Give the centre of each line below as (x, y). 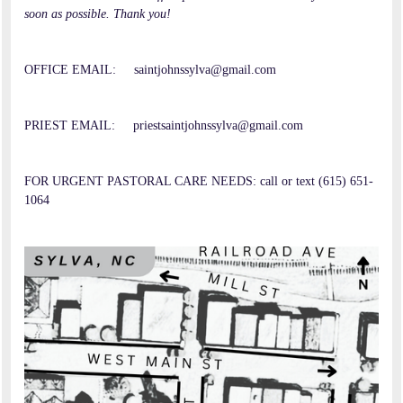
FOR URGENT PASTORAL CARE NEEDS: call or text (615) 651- (199, 182)
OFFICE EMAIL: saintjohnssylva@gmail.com (150, 70)
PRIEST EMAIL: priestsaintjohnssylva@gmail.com (164, 126)
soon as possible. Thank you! (98, 14)
